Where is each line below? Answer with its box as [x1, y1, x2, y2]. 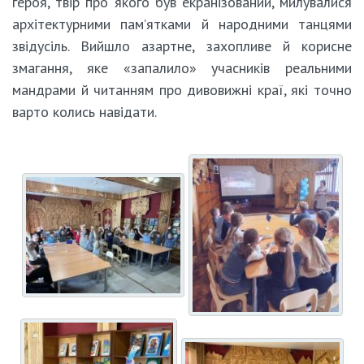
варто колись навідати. [12, 102, 157, 121]
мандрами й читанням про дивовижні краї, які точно [12, 80, 352, 99]
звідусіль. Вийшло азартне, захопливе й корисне [12, 36, 352, 55]
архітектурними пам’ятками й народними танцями [12, 14, 352, 33]
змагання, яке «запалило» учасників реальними [12, 58, 352, 77]
